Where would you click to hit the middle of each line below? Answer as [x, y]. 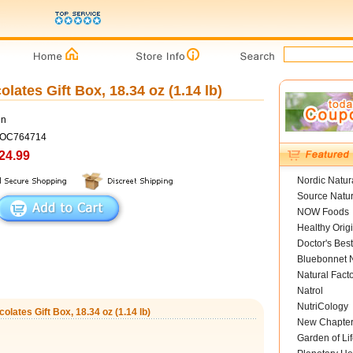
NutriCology [322, 307]
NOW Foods [323, 212]
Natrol [310, 291]
